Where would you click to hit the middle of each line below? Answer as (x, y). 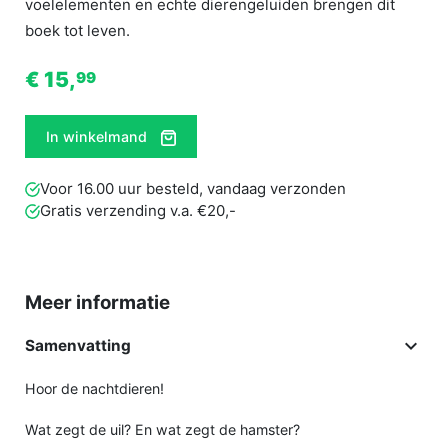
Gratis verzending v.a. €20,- (137, 211)
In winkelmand (98, 137)
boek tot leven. (77, 31)
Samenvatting (78, 346)
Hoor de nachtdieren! (94, 389)
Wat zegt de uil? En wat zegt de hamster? (162, 430)
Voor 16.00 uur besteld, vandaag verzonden (192, 189)
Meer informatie (97, 303)
